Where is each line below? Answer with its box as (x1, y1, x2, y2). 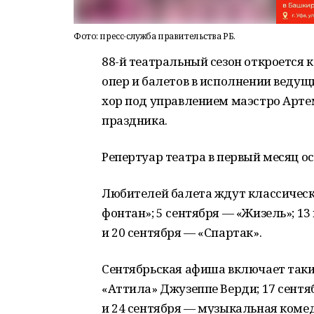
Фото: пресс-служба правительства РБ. (74, 30, 235, 42)
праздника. (102, 112, 168, 128)
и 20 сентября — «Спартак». (102, 224, 262, 240)
